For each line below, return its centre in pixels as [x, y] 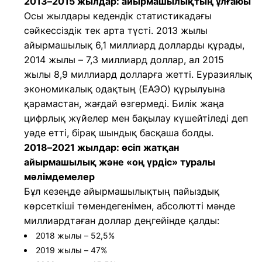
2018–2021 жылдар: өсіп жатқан [101, 147]
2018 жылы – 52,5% [75, 235]
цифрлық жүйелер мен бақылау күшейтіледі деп [136, 118]
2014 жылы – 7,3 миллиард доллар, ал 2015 [124, 60]
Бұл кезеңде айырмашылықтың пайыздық [122, 191]
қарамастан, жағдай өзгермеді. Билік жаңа [124, 104]
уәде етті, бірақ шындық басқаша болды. [119, 133]
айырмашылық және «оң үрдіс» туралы [120, 162]
